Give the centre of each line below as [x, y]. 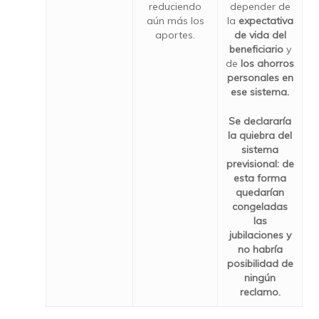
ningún [260, 278]
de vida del [260, 35]
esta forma [260, 178]
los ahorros [267, 63]
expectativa [266, 21]
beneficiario [256, 49]
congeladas [260, 206]
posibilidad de [260, 263]
